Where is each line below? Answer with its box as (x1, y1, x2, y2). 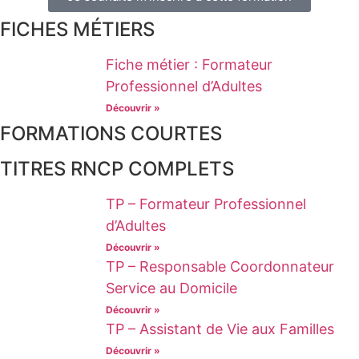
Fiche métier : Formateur (106, 56, 272, 74)
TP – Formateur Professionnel (106, 196, 306, 213)
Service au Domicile (106, 280, 237, 297)
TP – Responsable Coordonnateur (106, 258, 334, 276)
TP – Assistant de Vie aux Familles (106, 321, 334, 338)
